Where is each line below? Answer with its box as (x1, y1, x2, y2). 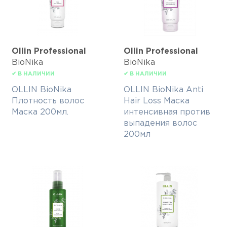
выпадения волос (124, 120, 197, 128)
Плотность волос (12, 97, 84, 105)
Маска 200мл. (12, 108, 68, 117)
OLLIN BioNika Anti (124, 86, 203, 94)
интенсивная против (124, 108, 210, 117)
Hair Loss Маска (124, 97, 190, 105)
